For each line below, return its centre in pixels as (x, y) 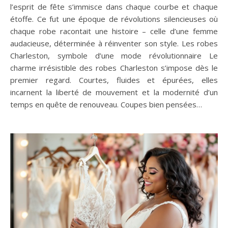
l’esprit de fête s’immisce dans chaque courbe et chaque (114, 7)
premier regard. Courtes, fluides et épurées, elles (114, 80)
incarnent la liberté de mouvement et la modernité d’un (114, 92)
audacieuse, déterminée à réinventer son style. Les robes (114, 43)
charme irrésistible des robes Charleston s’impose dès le (114, 68)
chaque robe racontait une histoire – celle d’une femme (114, 31)
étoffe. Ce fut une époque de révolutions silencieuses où (114, 19)
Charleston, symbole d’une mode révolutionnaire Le (114, 55)
